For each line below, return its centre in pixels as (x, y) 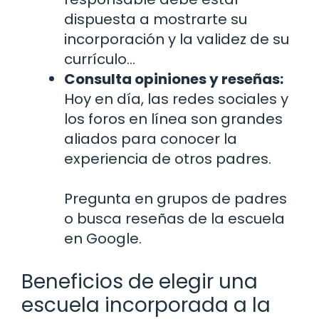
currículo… (100, 59)
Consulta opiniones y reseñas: (174, 79)
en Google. (103, 238)
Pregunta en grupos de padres (176, 198)
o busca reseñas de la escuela (174, 218)
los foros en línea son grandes (173, 119)
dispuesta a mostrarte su (156, 19)
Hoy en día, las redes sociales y (176, 99)
